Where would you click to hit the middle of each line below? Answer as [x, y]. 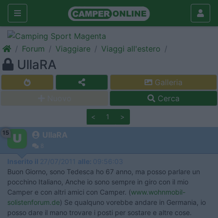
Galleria [167, 82]
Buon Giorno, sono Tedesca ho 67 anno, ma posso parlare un [104, 172]
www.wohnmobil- [158, 192]
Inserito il [24, 161]
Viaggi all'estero [131, 49]
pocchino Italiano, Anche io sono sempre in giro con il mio [98, 182]
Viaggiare [73, 49]
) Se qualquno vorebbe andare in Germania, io [133, 202]
